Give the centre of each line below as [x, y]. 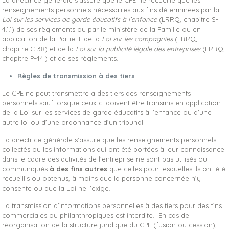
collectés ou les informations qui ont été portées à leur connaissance [113, 149]
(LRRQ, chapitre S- [188, 19]
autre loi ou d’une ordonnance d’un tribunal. [74, 122]
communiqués [26, 169]
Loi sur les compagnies [138, 39]
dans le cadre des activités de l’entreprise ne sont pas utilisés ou [105, 159]
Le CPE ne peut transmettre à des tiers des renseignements [97, 93]
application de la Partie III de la [52, 39]
